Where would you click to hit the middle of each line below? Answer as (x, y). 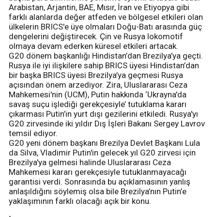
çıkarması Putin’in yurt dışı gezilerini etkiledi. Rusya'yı (103, 114)
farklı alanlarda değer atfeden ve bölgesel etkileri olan (106, 17)
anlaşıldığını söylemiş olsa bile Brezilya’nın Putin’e (98, 191)
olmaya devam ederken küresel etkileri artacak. (94, 46)
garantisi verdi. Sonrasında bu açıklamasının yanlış (100, 181)
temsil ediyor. (34, 133)
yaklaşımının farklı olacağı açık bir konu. (80, 201)
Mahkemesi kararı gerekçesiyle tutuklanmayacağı (98, 172)
